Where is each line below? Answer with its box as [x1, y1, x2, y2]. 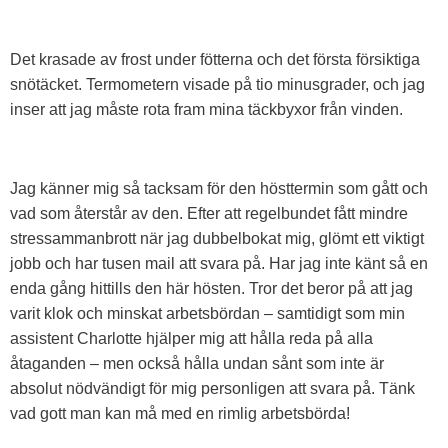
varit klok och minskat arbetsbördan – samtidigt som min [10, 304, 405, 322]
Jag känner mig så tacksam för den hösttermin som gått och [10, 179, 428, 197]
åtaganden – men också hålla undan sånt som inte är [10, 354, 384, 372]
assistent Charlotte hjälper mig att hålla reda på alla [10, 329, 373, 347]
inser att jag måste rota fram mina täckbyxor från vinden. [10, 100, 403, 118]
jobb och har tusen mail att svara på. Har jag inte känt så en [10, 254, 428, 272]
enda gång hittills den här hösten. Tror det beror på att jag [10, 279, 413, 297]
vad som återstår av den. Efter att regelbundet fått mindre [10, 204, 408, 222]
